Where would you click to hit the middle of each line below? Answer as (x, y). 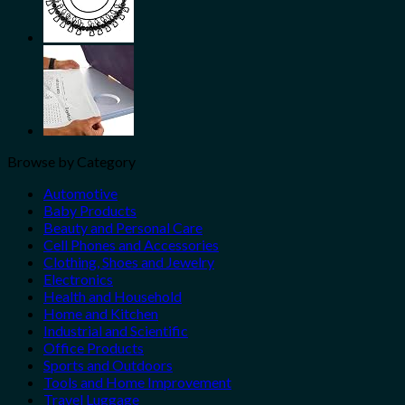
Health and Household (113, 296)
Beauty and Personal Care (123, 227)
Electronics (78, 278)
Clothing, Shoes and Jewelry (129, 261)
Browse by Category (71, 161)
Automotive (80, 193)
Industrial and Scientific (116, 330)
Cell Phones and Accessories (131, 244)
